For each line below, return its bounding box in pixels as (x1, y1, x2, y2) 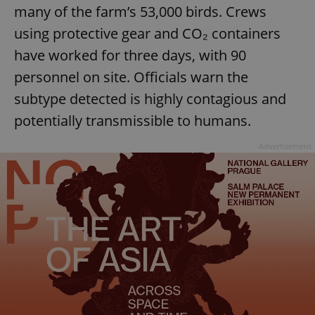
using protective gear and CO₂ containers (14, 23, 281, 43)
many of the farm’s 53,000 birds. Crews (14, 1, 266, 21)
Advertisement (259, 140, 311, 151)
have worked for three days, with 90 (14, 45, 246, 65)
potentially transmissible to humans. (14, 110, 251, 130)
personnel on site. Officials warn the (14, 67, 248, 86)
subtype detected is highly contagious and (14, 89, 286, 108)
